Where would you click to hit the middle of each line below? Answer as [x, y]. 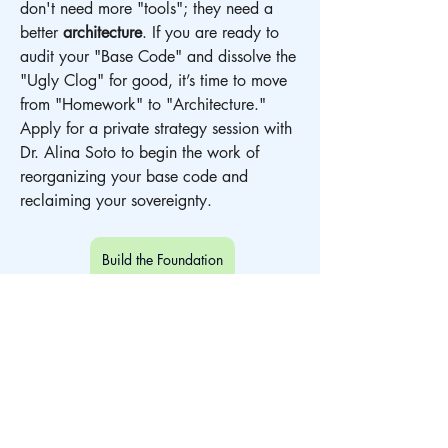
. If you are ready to [213, 33]
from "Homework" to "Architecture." [145, 105]
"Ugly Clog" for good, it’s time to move [156, 81]
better [41, 33]
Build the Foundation [162, 260]
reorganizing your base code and [136, 177]
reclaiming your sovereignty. [116, 201]
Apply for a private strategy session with [158, 129]
